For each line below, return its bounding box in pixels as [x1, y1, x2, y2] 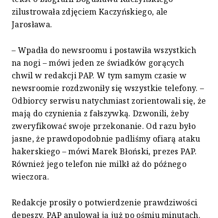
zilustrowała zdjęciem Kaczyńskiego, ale [12, 6, 168, 18]
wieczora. [12, 171, 49, 182]
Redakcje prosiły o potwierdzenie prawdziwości [12, 197, 198, 208]
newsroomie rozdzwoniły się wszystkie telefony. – [12, 83, 204, 94]
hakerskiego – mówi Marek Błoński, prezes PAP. [12, 146, 197, 157]
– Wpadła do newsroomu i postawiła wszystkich [12, 45, 197, 56]
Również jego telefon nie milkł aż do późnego [12, 159, 187, 170]
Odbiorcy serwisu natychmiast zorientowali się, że [12, 95, 206, 107]
